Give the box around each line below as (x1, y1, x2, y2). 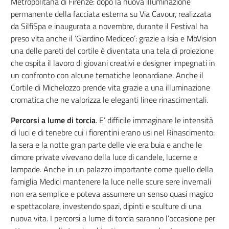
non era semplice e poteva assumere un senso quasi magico (10, 188, 213, 200)
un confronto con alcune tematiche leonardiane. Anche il (10, 69, 203, 81)
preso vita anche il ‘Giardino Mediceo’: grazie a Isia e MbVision (10, 32, 217, 44)
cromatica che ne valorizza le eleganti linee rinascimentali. (10, 94, 208, 106)
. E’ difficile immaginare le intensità (95, 114, 213, 126)
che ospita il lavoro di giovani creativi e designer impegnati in (10, 57, 215, 69)
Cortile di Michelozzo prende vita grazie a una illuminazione (10, 81, 210, 94)
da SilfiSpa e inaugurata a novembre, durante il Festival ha (10, 20, 208, 32)
